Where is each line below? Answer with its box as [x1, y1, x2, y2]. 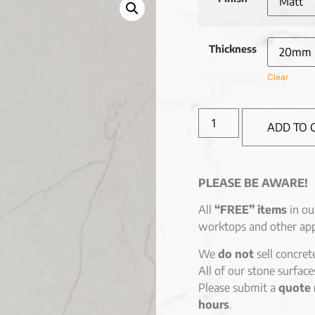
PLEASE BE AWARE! [198, 175, 308, 190]
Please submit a [198, 280, 278, 295]
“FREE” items [214, 202, 287, 217]
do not [217, 246, 254, 261]
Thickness [208, 41, 257, 55]
